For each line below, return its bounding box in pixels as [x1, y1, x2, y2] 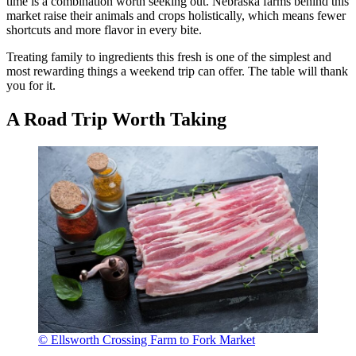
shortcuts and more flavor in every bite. [6, 22, 202, 37]
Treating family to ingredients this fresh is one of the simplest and [6, 49, 331, 64]
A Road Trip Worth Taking [6, 108, 226, 130]
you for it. [6, 78, 56, 92]
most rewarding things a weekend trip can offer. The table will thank [6, 64, 348, 78]
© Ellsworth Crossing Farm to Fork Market [38, 332, 255, 346]
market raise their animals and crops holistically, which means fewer [6, 8, 346, 22]
